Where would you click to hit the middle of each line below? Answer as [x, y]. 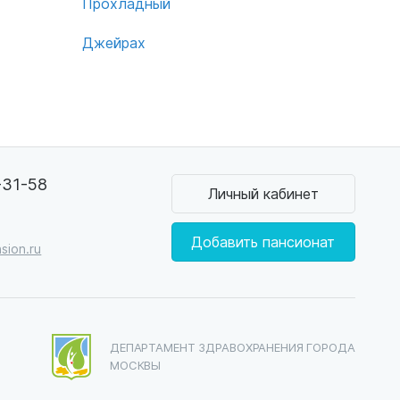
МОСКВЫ [136, 365]
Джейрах [114, 42]
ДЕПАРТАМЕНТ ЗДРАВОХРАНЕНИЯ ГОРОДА [233, 347]
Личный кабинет [263, 193]
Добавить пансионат [263, 242]
